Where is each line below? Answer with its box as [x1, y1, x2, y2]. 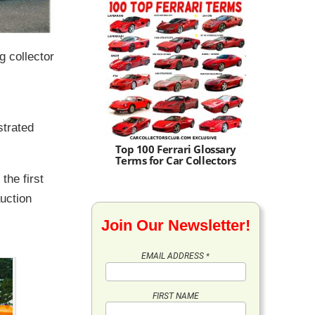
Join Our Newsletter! [101, 217, 250, 234]
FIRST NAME [152, 290, 199, 301]
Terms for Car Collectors [115, 153, 236, 167]
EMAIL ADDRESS [141, 251, 207, 261]
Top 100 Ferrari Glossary [115, 142, 236, 156]
